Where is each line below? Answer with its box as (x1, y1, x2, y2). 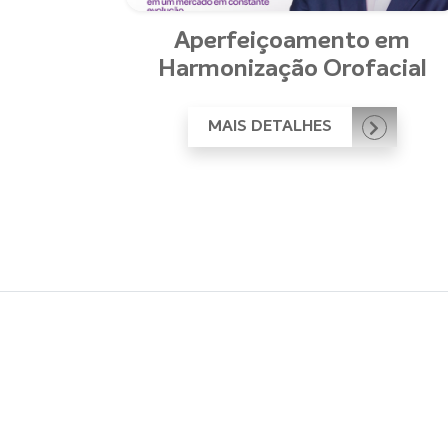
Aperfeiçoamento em (174, 29, 410, 54)
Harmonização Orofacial (157, 57, 427, 82)
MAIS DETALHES (207, 119, 336, 136)
